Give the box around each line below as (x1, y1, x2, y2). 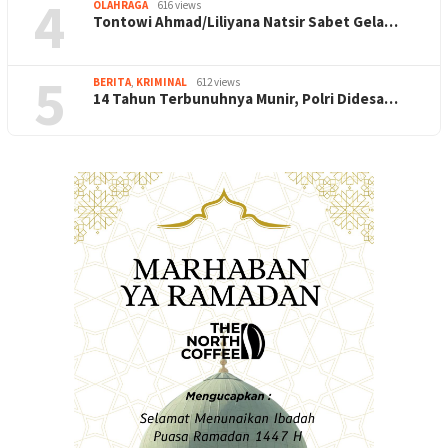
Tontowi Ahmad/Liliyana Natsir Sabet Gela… (93, 11, 398, 31)
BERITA (93, 74, 131, 89)
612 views (197, 74, 240, 89)
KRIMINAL (136, 74, 187, 89)
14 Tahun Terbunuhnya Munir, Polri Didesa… (93, 88, 398, 108)
